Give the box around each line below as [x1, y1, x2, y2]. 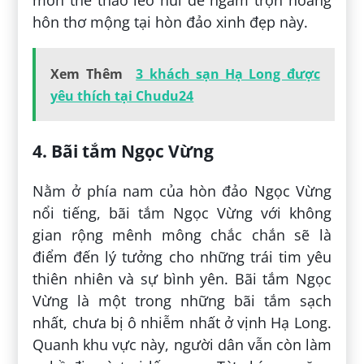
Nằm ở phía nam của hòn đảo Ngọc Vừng [32, 181, 331, 201]
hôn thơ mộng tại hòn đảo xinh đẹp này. [32, 12, 309, 32]
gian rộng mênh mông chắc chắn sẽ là [32, 225, 331, 245]
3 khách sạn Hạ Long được [136, 65, 320, 84]
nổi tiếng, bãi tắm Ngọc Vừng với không [32, 203, 331, 223]
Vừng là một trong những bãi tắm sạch [32, 291, 331, 311]
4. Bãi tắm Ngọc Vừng [32, 139, 214, 163]
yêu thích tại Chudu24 [50, 87, 194, 106]
